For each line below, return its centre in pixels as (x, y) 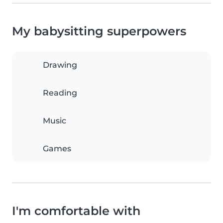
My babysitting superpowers (99, 31)
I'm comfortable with (76, 211)
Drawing (60, 65)
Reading (60, 93)
